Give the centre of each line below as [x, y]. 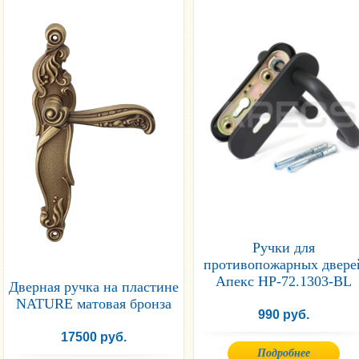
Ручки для [284, 247]
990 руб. [284, 314]
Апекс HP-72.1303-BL [284, 281]
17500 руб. [94, 337]
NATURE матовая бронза [94, 303]
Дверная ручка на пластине [94, 286]
